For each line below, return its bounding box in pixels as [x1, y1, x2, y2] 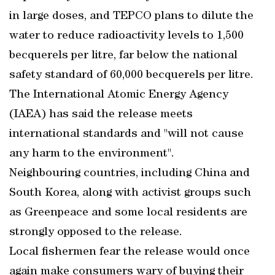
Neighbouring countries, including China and [9, 168, 250, 180]
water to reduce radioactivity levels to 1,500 [9, 30, 244, 42]
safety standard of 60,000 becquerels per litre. [9, 69, 254, 82]
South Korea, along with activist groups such [9, 187, 251, 199]
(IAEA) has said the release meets [9, 109, 193, 121]
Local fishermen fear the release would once [9, 246, 250, 258]
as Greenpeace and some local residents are [9, 207, 247, 219]
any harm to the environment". [9, 148, 174, 160]
